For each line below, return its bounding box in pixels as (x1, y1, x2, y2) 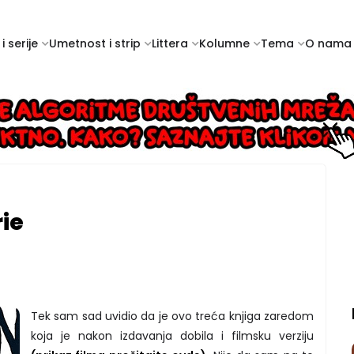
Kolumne (199, 36, 250, 51)
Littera (152, 36, 188, 51)
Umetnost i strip (49, 36, 141, 51)
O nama (305, 36, 352, 51)
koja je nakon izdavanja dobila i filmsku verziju (31, 327, 314, 344)
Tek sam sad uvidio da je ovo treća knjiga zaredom (31, 307, 314, 324)
